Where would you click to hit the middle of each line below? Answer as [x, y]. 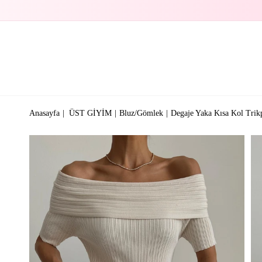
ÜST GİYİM [90, 113]
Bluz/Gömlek [141, 113]
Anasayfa [44, 113]
